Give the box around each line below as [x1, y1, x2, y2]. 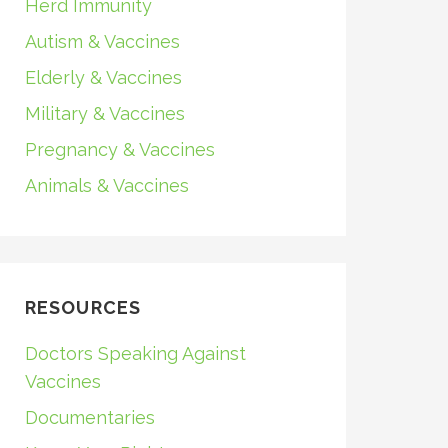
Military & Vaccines [24, 103, 185, 124]
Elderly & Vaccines [24, 67, 182, 88]
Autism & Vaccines [24, 31, 180, 52]
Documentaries [24, 407, 155, 428]
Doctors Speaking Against [24, 343, 246, 364]
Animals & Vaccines [24, 175, 189, 196]
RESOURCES [24, 297, 142, 318]
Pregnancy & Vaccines [24, 139, 215, 160]
